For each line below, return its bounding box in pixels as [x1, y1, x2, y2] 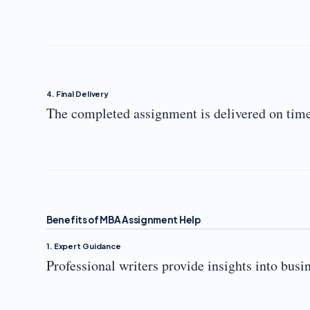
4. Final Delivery [46, 89, 109, 98]
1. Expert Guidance [46, 241, 122, 250]
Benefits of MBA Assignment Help [46, 214, 201, 226]
